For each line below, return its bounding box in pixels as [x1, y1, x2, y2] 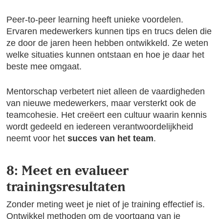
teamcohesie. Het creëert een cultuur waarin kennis [6, 110, 207, 120]
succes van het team [67, 133, 154, 143]
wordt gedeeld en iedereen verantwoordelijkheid [6, 122, 194, 131]
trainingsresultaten [6, 178, 126, 194]
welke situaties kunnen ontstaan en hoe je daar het [6, 50, 205, 60]
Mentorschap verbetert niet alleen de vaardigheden [6, 87, 205, 96]
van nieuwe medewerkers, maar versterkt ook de [6, 98, 197, 108]
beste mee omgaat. [6, 62, 82, 71]
